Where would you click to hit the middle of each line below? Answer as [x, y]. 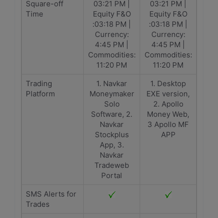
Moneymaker [112, 94]
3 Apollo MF [168, 124]
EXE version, [168, 94]
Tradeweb [112, 165]
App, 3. [112, 145]
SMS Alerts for [51, 194]
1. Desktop [168, 83]
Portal [112, 175]
